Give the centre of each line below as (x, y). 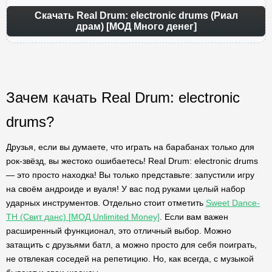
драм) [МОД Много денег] (136, 26)
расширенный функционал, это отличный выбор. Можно (119, 231)
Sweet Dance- (233, 203)
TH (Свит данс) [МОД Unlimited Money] (83, 217)
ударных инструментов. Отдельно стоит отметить (106, 203)
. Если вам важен (194, 217)
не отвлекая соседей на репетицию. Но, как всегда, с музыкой (130, 259)
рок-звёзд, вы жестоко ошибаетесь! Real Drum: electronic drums (132, 161)
